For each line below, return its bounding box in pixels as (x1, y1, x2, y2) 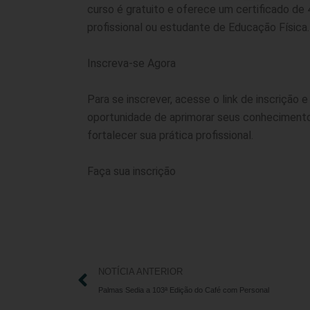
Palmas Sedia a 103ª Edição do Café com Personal (98, 286, 269, 295)
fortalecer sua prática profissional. (87, 129, 253, 142)
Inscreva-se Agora (87, 57, 176, 70)
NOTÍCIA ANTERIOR (98, 266, 183, 277)
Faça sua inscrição (87, 165, 176, 178)
